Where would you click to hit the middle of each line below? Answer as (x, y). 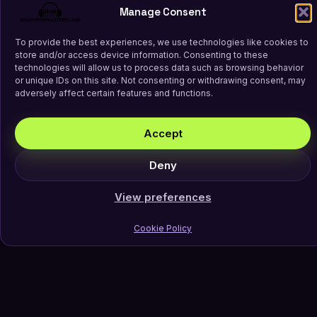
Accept (163, 133)
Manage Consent (163, 11)
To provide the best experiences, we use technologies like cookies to (162, 42)
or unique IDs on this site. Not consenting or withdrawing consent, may (160, 80)
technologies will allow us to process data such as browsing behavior (159, 68)
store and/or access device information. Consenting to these (142, 55)
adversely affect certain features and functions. (114, 93)
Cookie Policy (163, 228)
